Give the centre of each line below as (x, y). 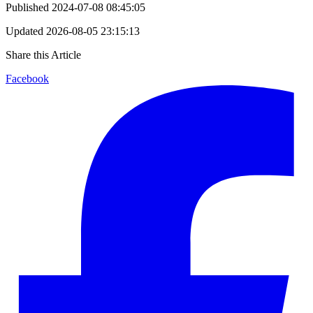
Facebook (27, 78)
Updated (24, 31)
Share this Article (43, 54)
